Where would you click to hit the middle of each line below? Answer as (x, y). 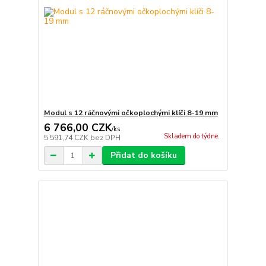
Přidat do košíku (143, 156)
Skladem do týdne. (191, 137)
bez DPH (105, 138)
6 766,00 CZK (77, 128)
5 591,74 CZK (67, 138)
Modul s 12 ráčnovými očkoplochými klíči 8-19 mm (131, 113)
